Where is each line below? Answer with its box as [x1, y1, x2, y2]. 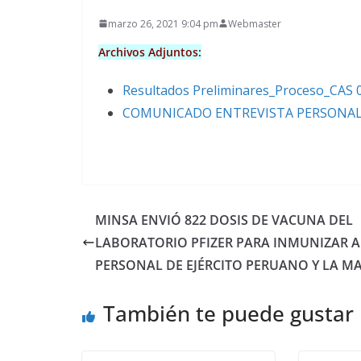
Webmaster [228, 16, 281, 31]
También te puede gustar [103, 298, 354, 328]
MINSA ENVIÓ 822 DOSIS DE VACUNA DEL [95, 210, 353, 229]
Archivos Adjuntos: [98, 44, 201, 60]
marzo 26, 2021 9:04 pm [108, 16, 218, 31]
